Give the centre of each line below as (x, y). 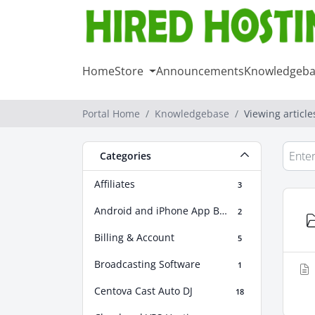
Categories (123, 156)
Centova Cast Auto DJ (143, 291)
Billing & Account (134, 238)
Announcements (200, 71)
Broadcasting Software (147, 264)
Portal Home (111, 114)
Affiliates (115, 184)
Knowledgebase (192, 114)
